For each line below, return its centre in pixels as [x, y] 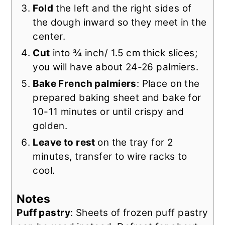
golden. [50, 126]
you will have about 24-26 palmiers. [116, 67]
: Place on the [168, 83]
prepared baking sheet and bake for [117, 97]
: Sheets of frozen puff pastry [139, 212]
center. [49, 36]
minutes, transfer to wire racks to [110, 156]
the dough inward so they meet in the [120, 22]
